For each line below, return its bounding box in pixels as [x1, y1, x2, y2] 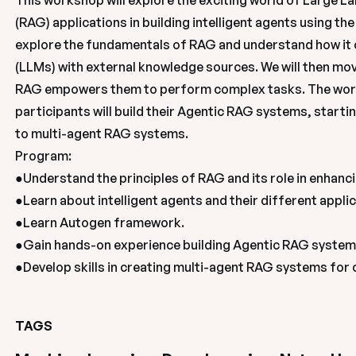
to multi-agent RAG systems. [14, 126, 191, 141]
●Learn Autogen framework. [14, 215, 184, 230]
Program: [14, 148, 72, 164]
